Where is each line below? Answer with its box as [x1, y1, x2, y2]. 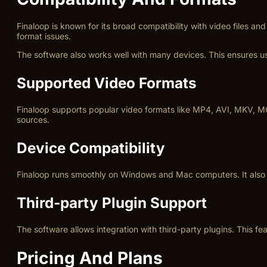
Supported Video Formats [17, 73, 197, 92]
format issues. [17, 30, 71, 41]
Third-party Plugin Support [17, 194, 207, 212]
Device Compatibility [17, 139, 165, 157]
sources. [17, 114, 49, 125]
